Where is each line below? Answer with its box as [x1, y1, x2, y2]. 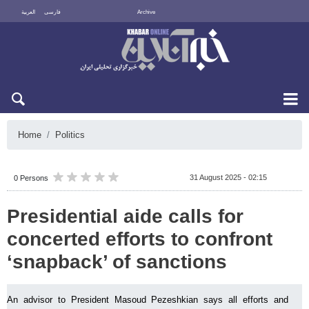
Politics [55, 130, 85, 140]
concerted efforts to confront [7, 228, 272, 250]
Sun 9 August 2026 [226, 29, 288, 37]
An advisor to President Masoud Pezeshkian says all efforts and [7, 295, 288, 305]
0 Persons [14, 174, 48, 182]
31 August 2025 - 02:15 [190, 173, 267, 181]
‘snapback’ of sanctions [7, 251, 227, 272]
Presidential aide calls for [7, 206, 243, 227]
